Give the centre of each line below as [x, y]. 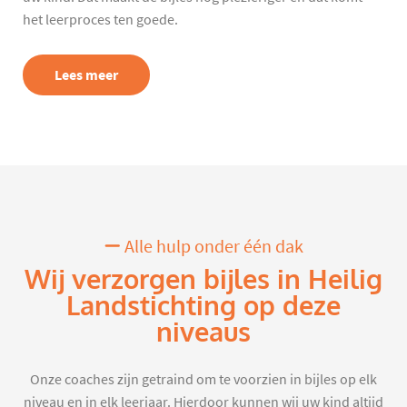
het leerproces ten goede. [100, 20]
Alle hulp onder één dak [212, 247]
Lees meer [86, 75]
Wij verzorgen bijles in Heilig [203, 280]
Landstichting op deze [203, 307]
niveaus [203, 333]
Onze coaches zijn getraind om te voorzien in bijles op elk [203, 380]
